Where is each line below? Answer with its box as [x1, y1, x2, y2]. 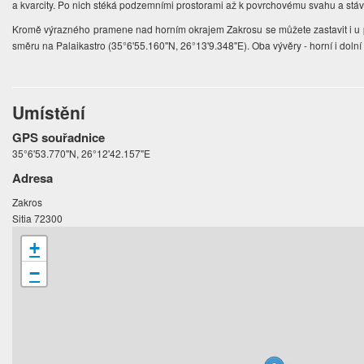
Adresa [12, 169, 54, 188]
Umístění [12, 100, 86, 125]
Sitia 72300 [12, 211, 63, 226]
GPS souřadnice [12, 128, 106, 147]
